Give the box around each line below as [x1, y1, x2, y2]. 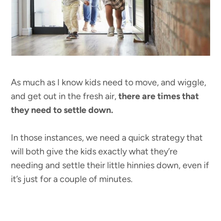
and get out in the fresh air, [11, 91, 119, 102]
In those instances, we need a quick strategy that [11, 132, 203, 144]
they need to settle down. [11, 105, 115, 116]
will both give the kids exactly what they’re [11, 146, 178, 157]
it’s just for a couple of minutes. [11, 174, 133, 185]
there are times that [118, 91, 199, 102]
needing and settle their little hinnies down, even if [11, 160, 210, 171]
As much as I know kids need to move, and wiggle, [11, 77, 207, 88]
